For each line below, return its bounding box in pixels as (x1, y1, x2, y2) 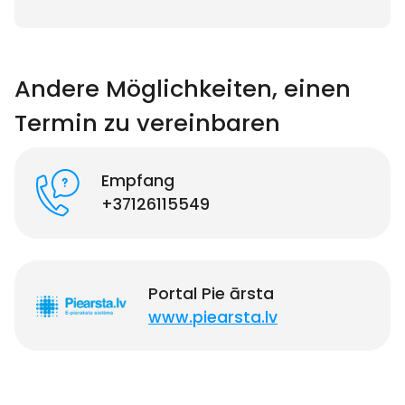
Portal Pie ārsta (148, 283, 274, 305)
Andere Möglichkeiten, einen (14, 72, 351, 105)
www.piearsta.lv (148, 306, 278, 328)
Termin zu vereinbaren (14, 107, 280, 139)
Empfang (101, 170, 174, 192)
